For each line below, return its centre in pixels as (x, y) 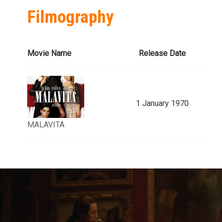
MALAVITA (46, 125)
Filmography (71, 17)
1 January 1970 (162, 104)
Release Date (162, 54)
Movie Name (49, 54)
